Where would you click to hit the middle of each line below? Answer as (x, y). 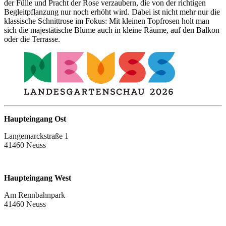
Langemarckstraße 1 (36, 136)
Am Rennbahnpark (35, 195)
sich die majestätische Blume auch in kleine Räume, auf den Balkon (112, 30)
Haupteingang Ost (35, 119)
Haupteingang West (38, 178)
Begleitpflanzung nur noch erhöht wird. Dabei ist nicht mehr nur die (112, 12)
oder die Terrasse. (32, 39)
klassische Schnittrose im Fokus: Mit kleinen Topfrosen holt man (107, 21)
